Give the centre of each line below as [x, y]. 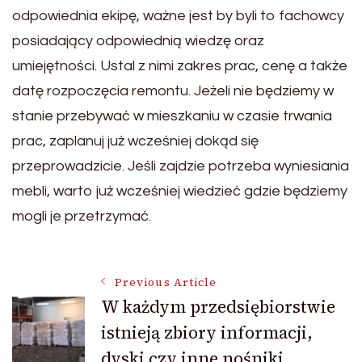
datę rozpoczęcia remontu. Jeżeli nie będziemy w [173, 90]
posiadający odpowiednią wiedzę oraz [138, 40]
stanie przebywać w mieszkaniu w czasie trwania [172, 116]
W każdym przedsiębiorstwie [218, 306]
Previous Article [166, 282]
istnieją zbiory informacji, [207, 332]
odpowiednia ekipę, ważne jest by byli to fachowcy [178, 15]
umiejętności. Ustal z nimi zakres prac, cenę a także [180, 65]
